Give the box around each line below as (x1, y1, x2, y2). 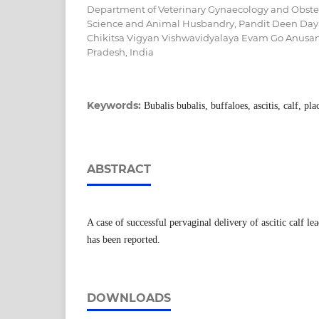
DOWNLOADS (87, 291, 171, 305)
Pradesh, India (87, 46, 154, 58)
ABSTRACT (87, 162, 151, 176)
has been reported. (87, 234, 160, 245)
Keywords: (87, 98, 144, 112)
